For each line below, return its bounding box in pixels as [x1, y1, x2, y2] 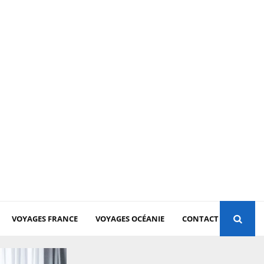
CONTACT [182, 213, 219, 224]
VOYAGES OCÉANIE [95, 213, 164, 224]
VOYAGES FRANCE [12, 213, 78, 224]
